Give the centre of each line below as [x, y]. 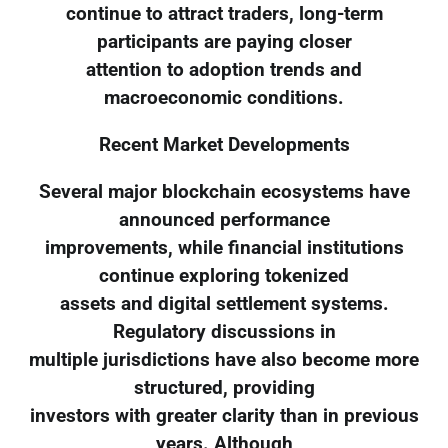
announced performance [224, 219]
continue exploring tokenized [224, 275]
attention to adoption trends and [224, 70]
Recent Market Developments [224, 145]
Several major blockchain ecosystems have [224, 191]
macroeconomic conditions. [224, 98]
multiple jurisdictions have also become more [224, 359]
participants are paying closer [224, 42]
